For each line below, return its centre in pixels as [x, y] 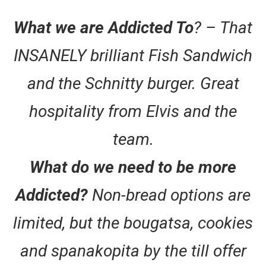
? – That [223, 28]
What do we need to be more [133, 167]
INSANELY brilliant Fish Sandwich [133, 56]
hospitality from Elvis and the [133, 112]
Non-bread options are [171, 195]
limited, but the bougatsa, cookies [133, 223]
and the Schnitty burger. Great [133, 84]
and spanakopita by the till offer [133, 251]
